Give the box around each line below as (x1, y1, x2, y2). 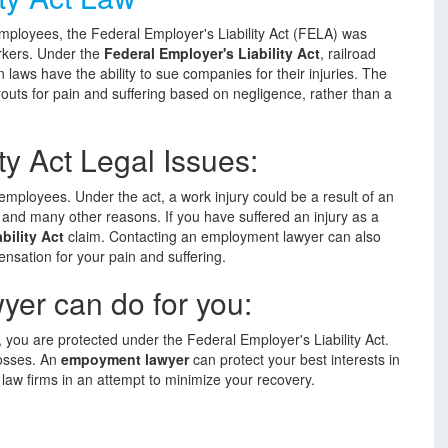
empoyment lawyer (61, 349, 189, 369)
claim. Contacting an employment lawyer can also (64, 226, 381, 246)
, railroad (320, 43, 376, 63)
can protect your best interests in (189, 349, 400, 369)
